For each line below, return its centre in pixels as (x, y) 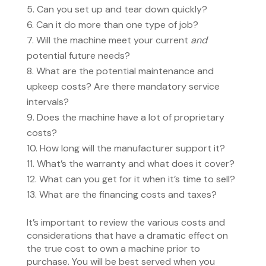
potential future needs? (78, 56)
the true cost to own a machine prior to (113, 248)
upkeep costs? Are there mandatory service (123, 86)
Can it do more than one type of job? (117, 25)
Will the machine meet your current (113, 40)
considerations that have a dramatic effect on (127, 235)
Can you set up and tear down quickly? (122, 9)
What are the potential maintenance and (125, 71)
